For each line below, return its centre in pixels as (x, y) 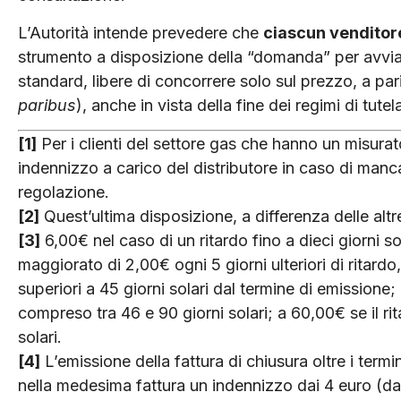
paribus (47, 105)
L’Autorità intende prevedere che (141, 32)
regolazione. (64, 192)
